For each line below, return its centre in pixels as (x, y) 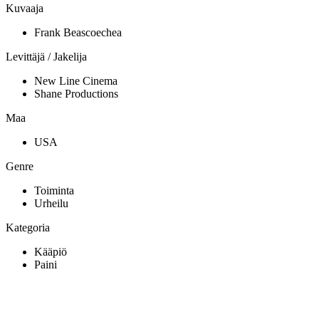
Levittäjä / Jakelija (46, 57)
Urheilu (51, 204)
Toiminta (54, 191)
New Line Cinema (76, 81)
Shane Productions (76, 94)
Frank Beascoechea (78, 33)
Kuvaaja (25, 9)
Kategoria (28, 228)
